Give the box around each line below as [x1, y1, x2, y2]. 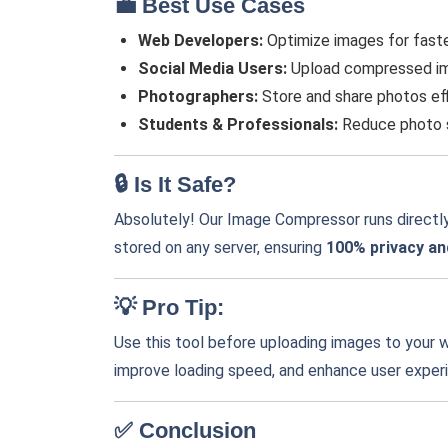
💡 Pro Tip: [114, 295, 224, 320]
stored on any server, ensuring [114, 238, 326, 257]
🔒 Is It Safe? [114, 172, 236, 197]
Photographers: [138, 87, 258, 106]
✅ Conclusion [114, 418, 256, 443]
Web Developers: [138, 31, 263, 50]
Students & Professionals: [138, 115, 338, 134]
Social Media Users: [138, 59, 287, 78]
